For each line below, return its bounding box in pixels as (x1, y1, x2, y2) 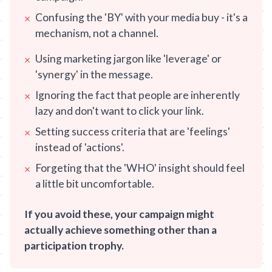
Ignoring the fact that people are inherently (35, 89, 240, 101)
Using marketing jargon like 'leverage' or (35, 52, 222, 65)
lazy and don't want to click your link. (35, 104, 204, 117)
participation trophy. (24, 239, 124, 252)
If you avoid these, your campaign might (24, 208, 214, 220)
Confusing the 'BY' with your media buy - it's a (35, 11, 248, 24)
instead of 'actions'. (35, 141, 124, 154)
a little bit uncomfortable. (35, 177, 154, 190)
